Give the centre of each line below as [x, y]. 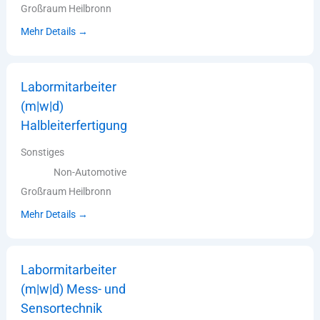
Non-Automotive [90, 172]
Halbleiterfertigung [74, 126]
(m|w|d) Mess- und [74, 289]
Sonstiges [43, 152]
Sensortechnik [62, 309]
